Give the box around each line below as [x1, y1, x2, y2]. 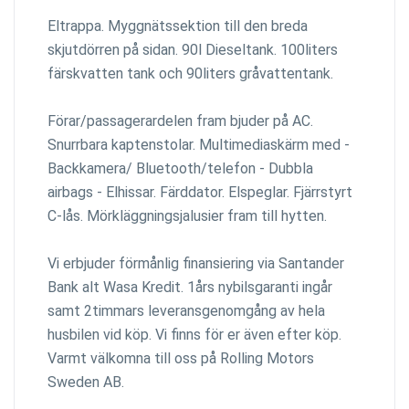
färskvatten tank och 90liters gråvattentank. [47, 64, 333, 82]
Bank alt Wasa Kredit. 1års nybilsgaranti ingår [47, 278, 332, 296]
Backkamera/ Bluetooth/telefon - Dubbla [47, 159, 313, 177]
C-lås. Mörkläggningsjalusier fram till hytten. [47, 206, 327, 225]
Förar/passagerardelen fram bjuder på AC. [47, 111, 313, 130]
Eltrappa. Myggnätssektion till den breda [47, 16, 308, 35]
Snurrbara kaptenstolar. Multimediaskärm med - [47, 135, 350, 153]
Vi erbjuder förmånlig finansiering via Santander [47, 254, 344, 272]
